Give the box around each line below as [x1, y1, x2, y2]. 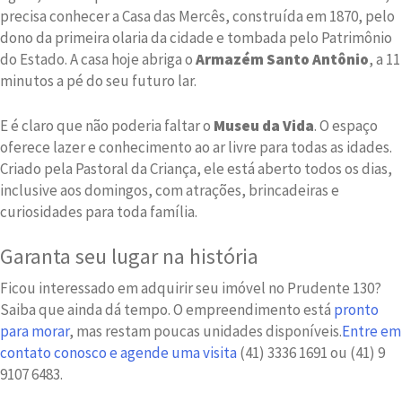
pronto [334, 300, 379, 320]
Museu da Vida [211, 115, 314, 135]
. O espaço [314, 115, 378, 135]
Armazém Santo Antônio [196, 49, 369, 70]
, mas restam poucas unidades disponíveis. [69, 321, 342, 342]
